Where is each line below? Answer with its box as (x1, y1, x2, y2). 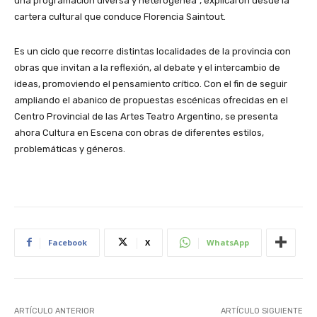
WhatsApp (207, 236, 249, 248)
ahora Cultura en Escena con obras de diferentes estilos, (14, 127, 264, 138)
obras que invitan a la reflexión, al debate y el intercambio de (14, 62, 280, 73)
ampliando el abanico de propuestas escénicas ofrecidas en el (14, 94, 288, 105)
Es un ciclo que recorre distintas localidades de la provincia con (14, 45, 291, 57)
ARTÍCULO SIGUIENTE (220, 306, 303, 316)
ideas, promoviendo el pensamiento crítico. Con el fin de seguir (14, 78, 287, 89)
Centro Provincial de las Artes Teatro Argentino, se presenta (14, 110, 278, 122)
